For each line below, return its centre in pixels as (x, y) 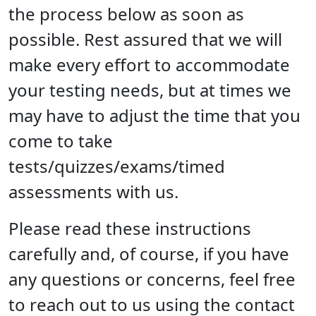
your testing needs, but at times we (150, 90)
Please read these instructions (130, 228)
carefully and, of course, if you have (149, 253)
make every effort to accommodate (149, 64)
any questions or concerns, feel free (152, 279)
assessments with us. (93, 191)
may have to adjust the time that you (154, 115)
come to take (61, 140)
